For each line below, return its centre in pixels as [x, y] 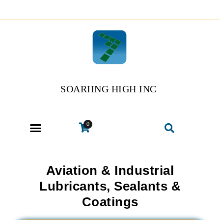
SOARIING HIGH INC [109, 89]
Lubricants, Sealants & [110, 186]
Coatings [110, 202]
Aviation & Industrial [110, 170]
